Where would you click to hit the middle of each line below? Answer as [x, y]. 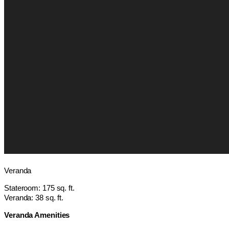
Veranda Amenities [37, 215]
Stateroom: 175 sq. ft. [39, 188]
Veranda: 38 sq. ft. [34, 198]
